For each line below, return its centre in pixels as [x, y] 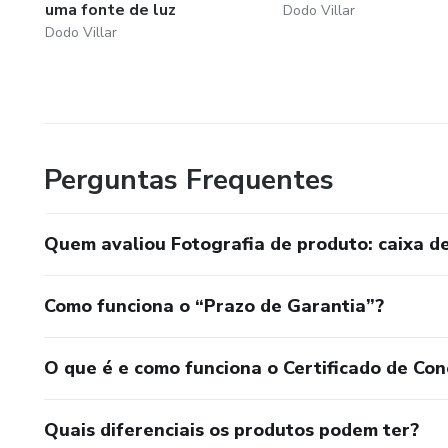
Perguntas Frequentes [189, 180]
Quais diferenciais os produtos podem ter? [231, 430]
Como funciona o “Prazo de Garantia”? [214, 306]
